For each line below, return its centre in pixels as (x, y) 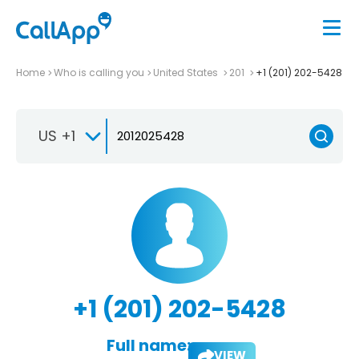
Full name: (148, 345)
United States (187, 72)
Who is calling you (99, 72)
